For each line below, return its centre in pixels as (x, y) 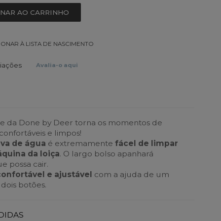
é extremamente (81, 144)
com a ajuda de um (131, 175)
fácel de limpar (147, 144)
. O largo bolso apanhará (107, 154)
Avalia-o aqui (57, 65)
